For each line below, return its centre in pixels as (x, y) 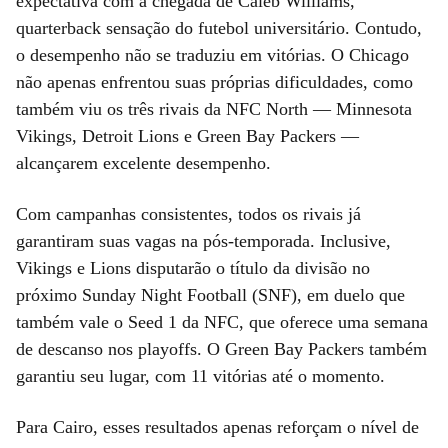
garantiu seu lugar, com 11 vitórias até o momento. (200, 375)
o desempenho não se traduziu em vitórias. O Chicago (212, 54)
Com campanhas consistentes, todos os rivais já (188, 213)
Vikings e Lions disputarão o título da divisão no (193, 267)
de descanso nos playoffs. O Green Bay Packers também (221, 348)
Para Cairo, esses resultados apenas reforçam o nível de (217, 426)
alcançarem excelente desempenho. (143, 162)
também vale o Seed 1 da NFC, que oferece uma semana (222, 321)
